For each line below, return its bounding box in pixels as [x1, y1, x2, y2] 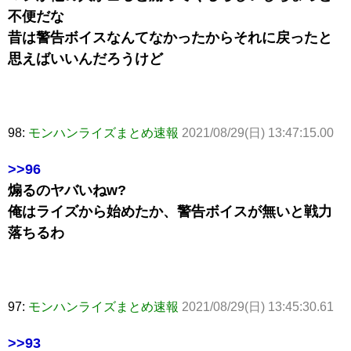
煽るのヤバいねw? [8, 183, 126, 199]
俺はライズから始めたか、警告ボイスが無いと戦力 [8, 204, 332, 220]
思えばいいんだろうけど [8, 51, 163, 67]
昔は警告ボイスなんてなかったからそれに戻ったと [8, 30, 332, 46]
